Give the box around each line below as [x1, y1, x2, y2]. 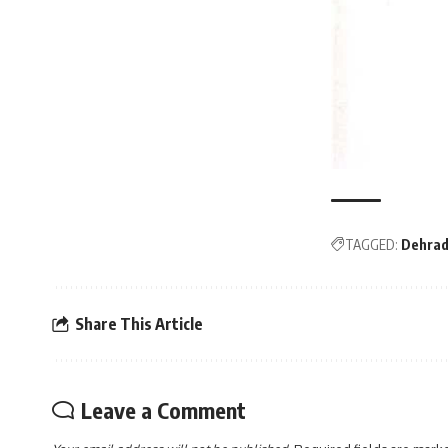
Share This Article [75, 313, 203, 334]
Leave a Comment [81, 396, 246, 425]
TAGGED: [345, 236, 398, 254]
